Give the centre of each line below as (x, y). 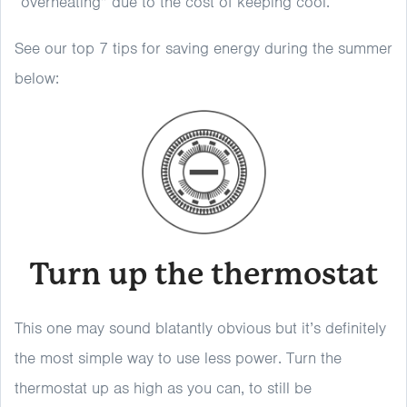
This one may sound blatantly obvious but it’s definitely (200, 328)
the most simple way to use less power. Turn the (178, 358)
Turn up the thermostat (203, 274)
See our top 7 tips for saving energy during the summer (203, 48)
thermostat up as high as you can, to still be (163, 388)
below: (39, 78)
